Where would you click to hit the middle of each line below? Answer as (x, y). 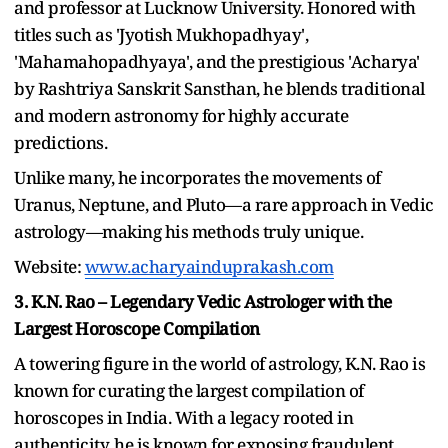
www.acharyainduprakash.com (209, 266)
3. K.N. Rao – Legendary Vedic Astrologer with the (203, 301)
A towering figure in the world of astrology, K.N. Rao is (219, 363)
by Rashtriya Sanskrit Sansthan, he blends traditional (219, 88)
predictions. (60, 142)
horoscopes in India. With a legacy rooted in (183, 417)
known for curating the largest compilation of (189, 390)
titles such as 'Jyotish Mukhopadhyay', (161, 34)
